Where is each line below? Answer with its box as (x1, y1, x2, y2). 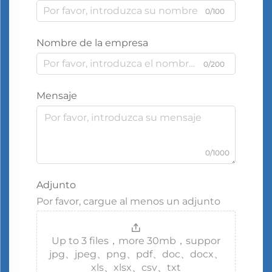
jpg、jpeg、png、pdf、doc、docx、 (49, 248, 223, 260)
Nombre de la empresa (36, 36, 148, 49)
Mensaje (36, 89, 77, 101)
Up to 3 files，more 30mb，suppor (52, 234, 220, 246)
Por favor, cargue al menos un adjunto (36, 195, 220, 207)
